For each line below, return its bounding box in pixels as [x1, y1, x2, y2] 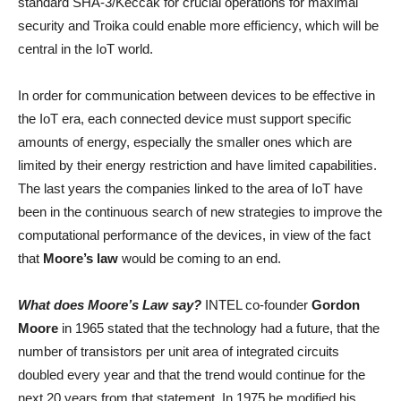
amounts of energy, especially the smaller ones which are [18, 134, 352, 150]
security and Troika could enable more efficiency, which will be [18, 18, 379, 34]
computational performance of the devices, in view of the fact [18, 227, 371, 243]
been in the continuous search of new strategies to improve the [18, 204, 382, 220]
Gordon [308, 297, 360, 313]
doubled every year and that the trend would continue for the [18, 367, 365, 383]
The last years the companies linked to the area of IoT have [18, 181, 363, 197]
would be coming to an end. [118, 251, 281, 267]
